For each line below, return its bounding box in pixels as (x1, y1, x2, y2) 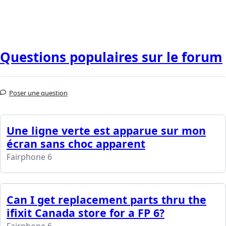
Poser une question (9, 88, 68, 97)
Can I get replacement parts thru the (7, 192, 206, 207)
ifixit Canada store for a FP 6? (7, 205, 164, 220)
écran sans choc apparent (7, 136, 145, 151)
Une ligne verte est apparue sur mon (7, 123, 206, 138)
